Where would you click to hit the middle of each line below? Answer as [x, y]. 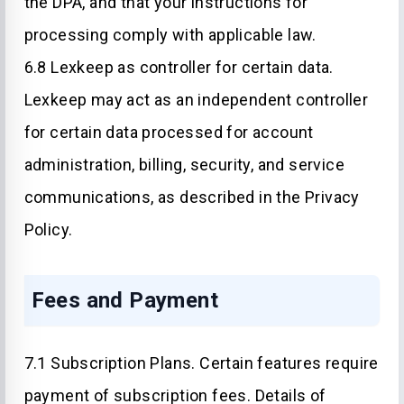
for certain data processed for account [169, 132]
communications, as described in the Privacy [192, 197]
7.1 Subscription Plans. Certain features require [201, 363]
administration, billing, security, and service [184, 165]
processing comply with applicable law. [170, 35]
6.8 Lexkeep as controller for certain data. [179, 67]
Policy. [48, 230]
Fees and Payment [124, 300]
